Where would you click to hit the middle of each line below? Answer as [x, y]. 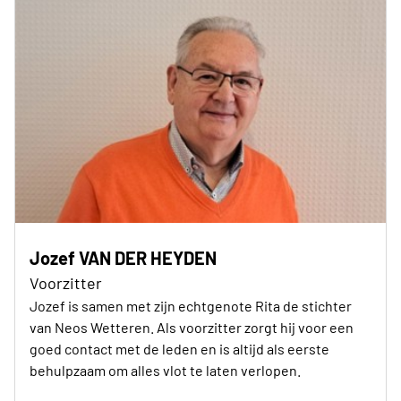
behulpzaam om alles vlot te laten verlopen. [165, 370]
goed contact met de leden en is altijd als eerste [179, 348]
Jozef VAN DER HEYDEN [123, 257]
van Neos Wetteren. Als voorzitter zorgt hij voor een [192, 327]
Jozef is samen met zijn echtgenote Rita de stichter [191, 305]
